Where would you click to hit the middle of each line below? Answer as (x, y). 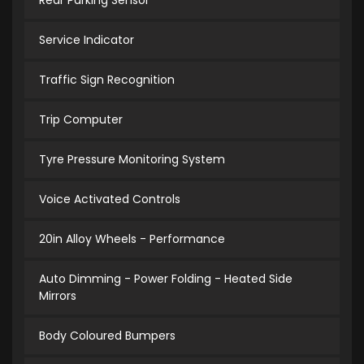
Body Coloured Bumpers (107, 336)
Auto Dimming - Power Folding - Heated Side (166, 279)
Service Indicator (87, 40)
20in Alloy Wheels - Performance (132, 239)
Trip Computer (81, 120)
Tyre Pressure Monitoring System (132, 160)
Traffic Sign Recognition (107, 80)
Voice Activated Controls (110, 199)
